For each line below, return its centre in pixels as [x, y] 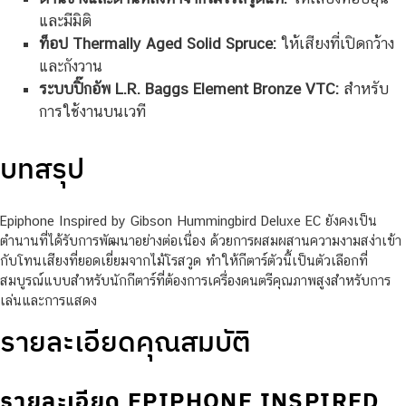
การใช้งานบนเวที [92, 111]
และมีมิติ [65, 20]
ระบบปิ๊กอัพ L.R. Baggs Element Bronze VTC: [188, 88]
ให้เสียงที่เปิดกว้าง [335, 43]
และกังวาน [70, 66]
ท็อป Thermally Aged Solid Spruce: [157, 43]
